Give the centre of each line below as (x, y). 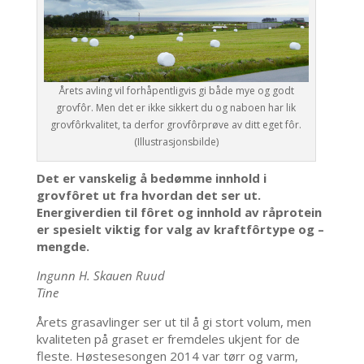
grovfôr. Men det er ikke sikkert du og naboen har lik (176, 108)
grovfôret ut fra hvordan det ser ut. (148, 195)
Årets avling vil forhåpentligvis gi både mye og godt (176, 91)
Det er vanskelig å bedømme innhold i (151, 178)
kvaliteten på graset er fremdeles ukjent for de (168, 339)
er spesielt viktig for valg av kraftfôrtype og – (180, 230)
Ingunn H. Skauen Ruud (100, 276)
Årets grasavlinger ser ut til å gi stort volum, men (173, 322)
